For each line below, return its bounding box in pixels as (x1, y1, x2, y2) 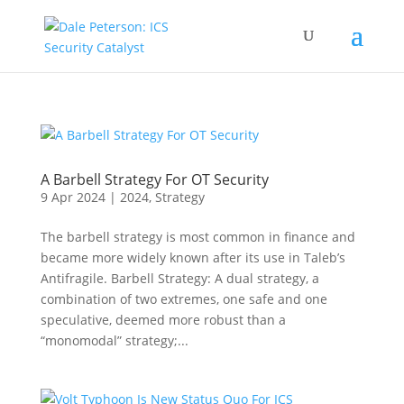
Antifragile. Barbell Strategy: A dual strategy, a (40, 270, 319, 287)
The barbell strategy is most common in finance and (40, 228, 355, 245)
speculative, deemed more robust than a (40, 311, 286, 328)
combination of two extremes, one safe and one (40, 290, 327, 308)
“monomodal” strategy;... (40, 332, 188, 349)
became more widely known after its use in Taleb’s (40, 249, 345, 266)
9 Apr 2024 (40, 188, 106, 206)
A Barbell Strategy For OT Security (40, 170, 269, 189)
